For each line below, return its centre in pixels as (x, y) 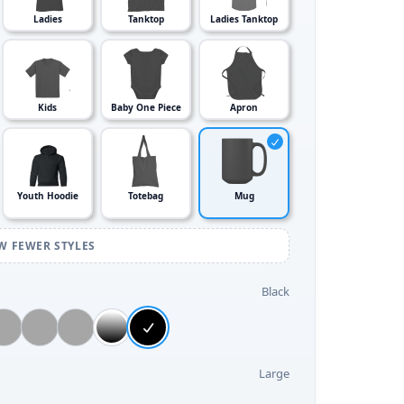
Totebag (146, 196)
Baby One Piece (146, 107)
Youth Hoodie (47, 196)
